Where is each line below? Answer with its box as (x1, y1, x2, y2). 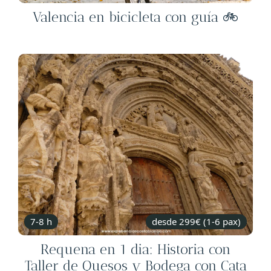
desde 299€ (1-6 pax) (152, 215, 241, 228)
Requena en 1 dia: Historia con (41, 241, 230, 258)
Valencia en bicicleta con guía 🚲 (33, 8, 238, 25)
